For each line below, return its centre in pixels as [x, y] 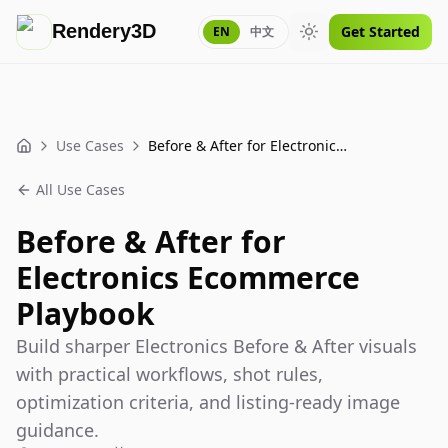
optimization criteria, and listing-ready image [208, 402]
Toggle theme [353, 39]
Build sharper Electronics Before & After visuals [216, 346]
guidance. [57, 430]
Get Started [380, 31]
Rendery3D [104, 31]
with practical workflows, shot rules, [169, 374]
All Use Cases [80, 189]
